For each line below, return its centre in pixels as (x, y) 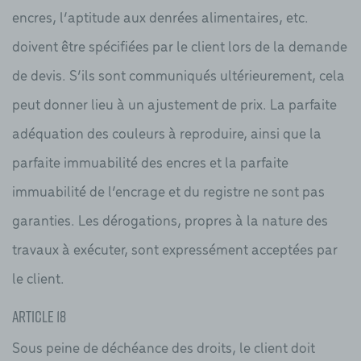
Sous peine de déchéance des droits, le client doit (164, 347)
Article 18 (39, 316)
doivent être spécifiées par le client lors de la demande (180, 45)
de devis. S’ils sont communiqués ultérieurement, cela (178, 74)
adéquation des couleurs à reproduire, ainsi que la (167, 132)
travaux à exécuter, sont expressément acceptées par (175, 248)
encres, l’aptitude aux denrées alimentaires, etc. (160, 16)
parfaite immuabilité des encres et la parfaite (150, 161)
